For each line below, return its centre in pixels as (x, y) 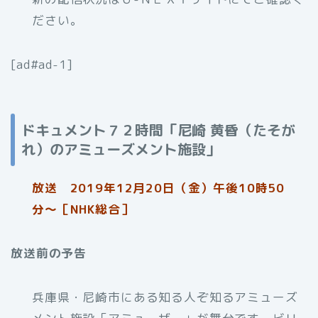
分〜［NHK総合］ (83, 209)
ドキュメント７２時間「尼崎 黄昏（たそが (158, 130)
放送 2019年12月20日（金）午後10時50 (159, 188)
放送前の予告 (49, 253)
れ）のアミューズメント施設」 (121, 149)
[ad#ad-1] (42, 64)
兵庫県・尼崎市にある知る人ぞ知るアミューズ (165, 297)
